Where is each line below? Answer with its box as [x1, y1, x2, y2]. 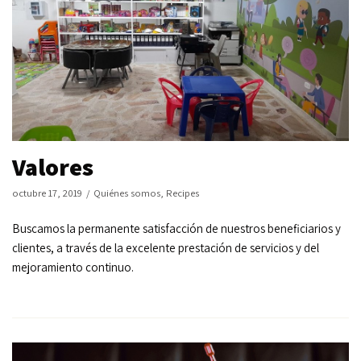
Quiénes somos [93, 186, 160, 201]
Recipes [166, 186, 199, 201]
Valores [12, 151, 93, 184]
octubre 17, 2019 [12, 186, 82, 201]
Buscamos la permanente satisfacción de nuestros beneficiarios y [12, 221, 341, 237]
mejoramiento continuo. [12, 259, 134, 276]
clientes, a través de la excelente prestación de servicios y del [12, 240, 319, 256]
